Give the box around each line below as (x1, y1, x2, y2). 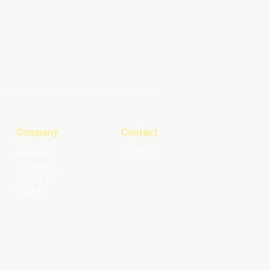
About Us (16, 173, 56, 183)
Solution (16, 148, 50, 158)
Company (16, 127, 58, 138)
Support (16, 160, 49, 171)
